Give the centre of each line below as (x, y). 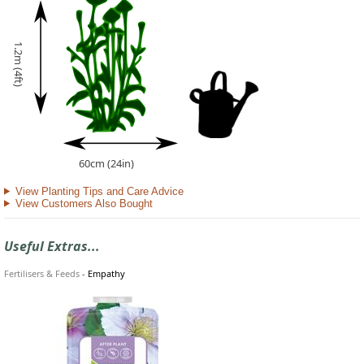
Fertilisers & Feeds (42, 273)
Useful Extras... (52, 246)
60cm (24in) (106, 163)
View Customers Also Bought (84, 203)
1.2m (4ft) (19, 64)
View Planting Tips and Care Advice (99, 191)
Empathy (106, 273)
